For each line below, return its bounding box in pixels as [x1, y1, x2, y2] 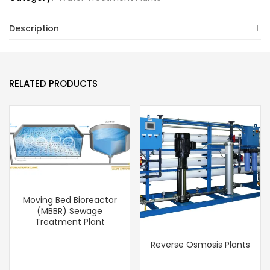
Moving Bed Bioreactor [22, 193, 117, 206]
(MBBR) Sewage [37, 204, 102, 217]
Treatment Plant [34, 215, 105, 228]
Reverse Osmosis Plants [151, 239, 250, 251]
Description [9, 22, 59, 35]
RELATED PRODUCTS [9, 77, 98, 90]
